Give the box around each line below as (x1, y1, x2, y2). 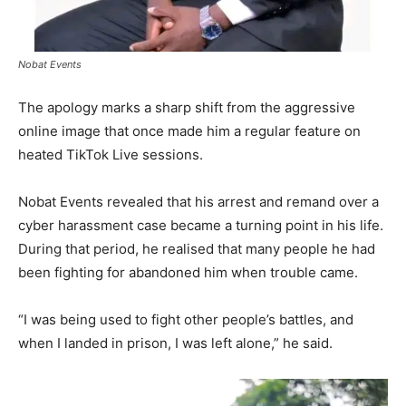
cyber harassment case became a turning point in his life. (18, 217, 383, 235)
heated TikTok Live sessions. (18, 146, 203, 164)
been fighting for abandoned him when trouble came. (18, 264, 358, 282)
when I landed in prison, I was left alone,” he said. (18, 334, 333, 353)
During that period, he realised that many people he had (18, 240, 375, 258)
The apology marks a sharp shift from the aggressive (18, 99, 355, 117)
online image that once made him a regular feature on (18, 122, 361, 140)
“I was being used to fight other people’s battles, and (18, 311, 353, 329)
